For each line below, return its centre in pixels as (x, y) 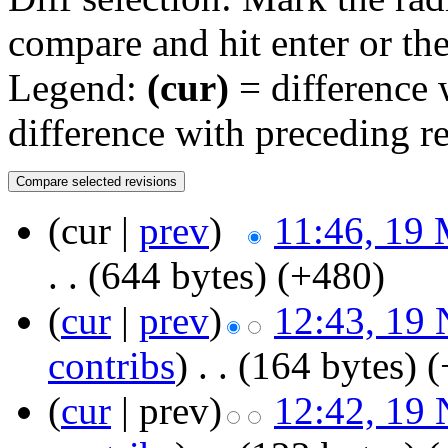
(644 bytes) (177, 276)
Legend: (77, 88)
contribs (111, 366)
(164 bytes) (327, 366)
